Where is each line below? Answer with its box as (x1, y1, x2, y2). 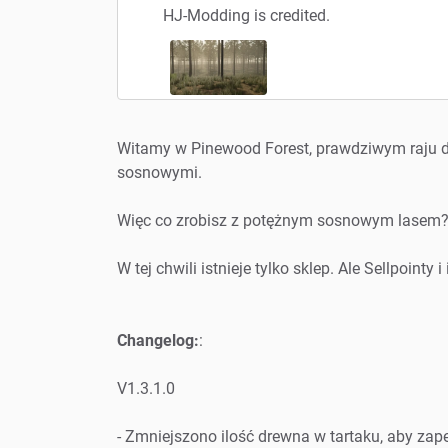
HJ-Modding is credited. (163, 5, 330, 25)
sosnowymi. (117, 162, 202, 182)
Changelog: (117, 330, 199, 350)
